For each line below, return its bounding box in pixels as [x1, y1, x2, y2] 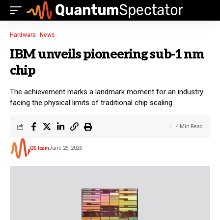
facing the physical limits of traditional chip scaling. [10, 98, 174, 107]
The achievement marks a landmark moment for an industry [10, 87, 203, 96]
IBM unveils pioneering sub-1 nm [10, 47, 204, 62]
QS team [29, 145, 49, 151]
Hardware [10, 31, 36, 38]
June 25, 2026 [49, 145, 82, 151]
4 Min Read [176, 123, 203, 130]
